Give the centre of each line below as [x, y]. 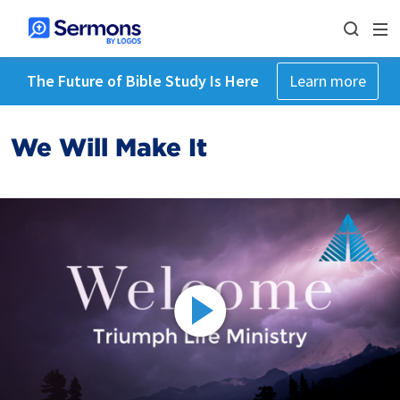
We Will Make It [109, 147]
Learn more [327, 81]
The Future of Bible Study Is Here [142, 81]
